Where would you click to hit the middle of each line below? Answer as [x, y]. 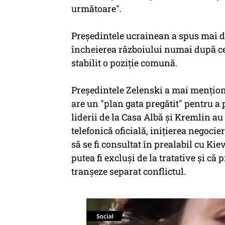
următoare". [96, 9]
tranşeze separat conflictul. [130, 171]
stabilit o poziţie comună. [124, 63]
